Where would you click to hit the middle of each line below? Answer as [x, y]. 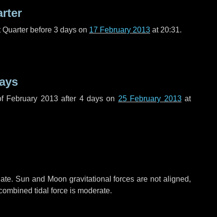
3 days [65, 30]
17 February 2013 [120, 30]
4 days [91, 99]
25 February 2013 [150, 99]
